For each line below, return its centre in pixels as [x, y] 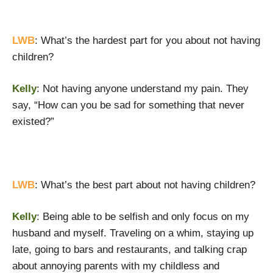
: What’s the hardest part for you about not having [147, 41]
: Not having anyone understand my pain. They [143, 89]
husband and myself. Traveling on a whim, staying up [133, 233]
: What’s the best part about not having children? [145, 185]
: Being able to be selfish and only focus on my [143, 217]
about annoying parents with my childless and [116, 266]
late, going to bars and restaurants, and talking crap [129, 250]
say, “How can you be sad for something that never [128, 105]
